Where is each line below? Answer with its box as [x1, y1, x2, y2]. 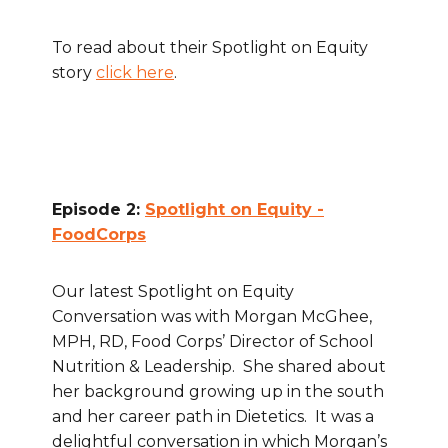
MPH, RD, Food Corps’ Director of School [52, 332, 374, 352]
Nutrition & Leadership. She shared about [52, 357, 386, 377]
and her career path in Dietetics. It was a [52, 407, 374, 427]
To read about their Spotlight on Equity [52, 38, 368, 58]
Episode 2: [52, 200, 145, 220]
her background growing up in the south [52, 382, 384, 402]
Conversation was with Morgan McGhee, [52, 307, 372, 327]
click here [96, 63, 174, 83]
